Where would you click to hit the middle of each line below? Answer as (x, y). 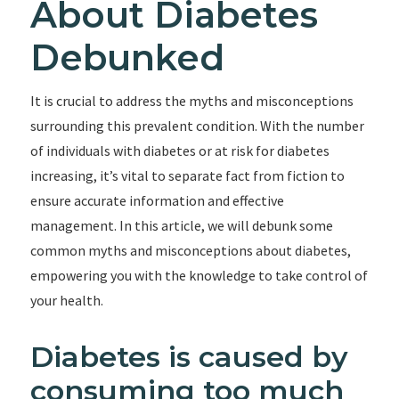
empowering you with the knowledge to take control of (199, 275)
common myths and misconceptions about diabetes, (190, 250)
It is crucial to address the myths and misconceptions (191, 101)
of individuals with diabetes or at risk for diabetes (179, 151)
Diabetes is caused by (189, 357)
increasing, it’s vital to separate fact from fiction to (187, 175)
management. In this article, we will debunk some (181, 225)
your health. (66, 300)
